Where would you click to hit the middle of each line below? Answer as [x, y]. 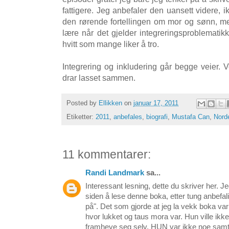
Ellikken [110, 103]
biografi [157, 117]
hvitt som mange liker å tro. [111, 44]
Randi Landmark [115, 173]
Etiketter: [81, 117]
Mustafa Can [191, 117]
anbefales [128, 117]
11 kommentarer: [107, 155]
